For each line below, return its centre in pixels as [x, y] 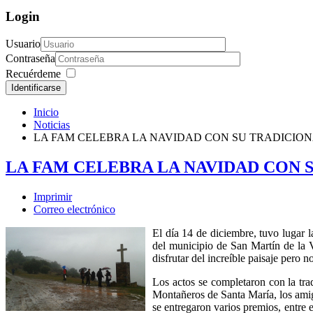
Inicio [46, 112]
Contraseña [30, 59]
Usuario [23, 44]
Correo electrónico [74, 210]
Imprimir [53, 197]
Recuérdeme [33, 74]
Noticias [52, 125]
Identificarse [36, 88]
